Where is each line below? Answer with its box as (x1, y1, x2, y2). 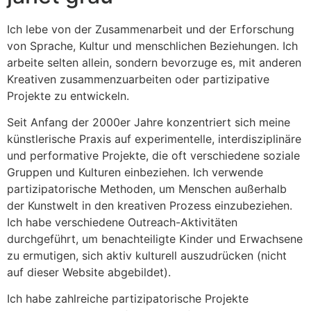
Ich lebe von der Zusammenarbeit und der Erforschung (7, 22, 294, 36)
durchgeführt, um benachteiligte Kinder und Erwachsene (7, 231, 303, 246)
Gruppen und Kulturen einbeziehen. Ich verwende (7, 165, 263, 179)
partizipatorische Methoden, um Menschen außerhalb (7, 181, 287, 196)
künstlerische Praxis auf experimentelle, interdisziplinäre (7, 131, 301, 146)
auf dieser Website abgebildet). (7, 264, 171, 279)
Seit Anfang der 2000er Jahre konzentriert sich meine (7, 115, 290, 129)
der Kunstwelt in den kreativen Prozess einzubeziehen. (7, 198, 292, 212)
